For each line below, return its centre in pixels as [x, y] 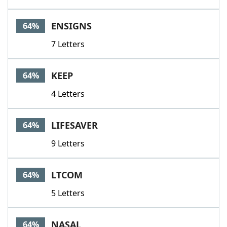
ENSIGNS [71, 26]
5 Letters [68, 193]
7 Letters [68, 44]
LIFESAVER [74, 125]
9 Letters [68, 143]
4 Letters [68, 94]
